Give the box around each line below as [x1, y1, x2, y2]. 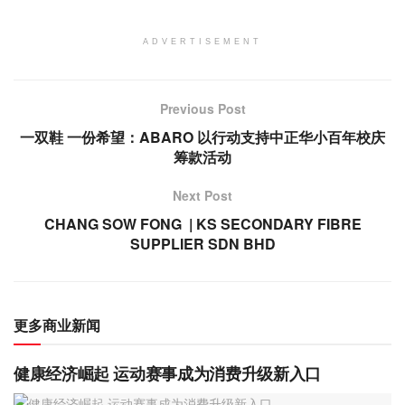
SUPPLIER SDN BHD [129, 232, 276, 254]
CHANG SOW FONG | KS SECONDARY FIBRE [43, 212, 362, 234]
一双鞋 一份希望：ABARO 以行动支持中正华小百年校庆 [20, 126, 385, 147]
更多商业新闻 [14, 314, 100, 335]
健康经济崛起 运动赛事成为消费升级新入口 [14, 361, 321, 385]
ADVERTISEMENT [143, 36, 262, 46]
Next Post [173, 185, 232, 204]
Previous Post [159, 99, 246, 118]
